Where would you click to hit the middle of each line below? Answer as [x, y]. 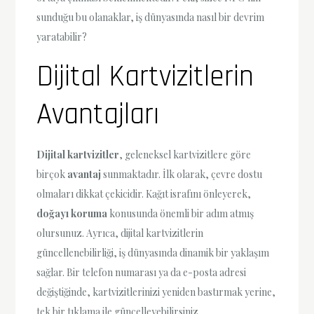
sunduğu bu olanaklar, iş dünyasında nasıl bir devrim [151, 18]
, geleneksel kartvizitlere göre [185, 155]
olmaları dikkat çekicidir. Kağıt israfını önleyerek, [144, 194]
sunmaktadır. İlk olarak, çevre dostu [182, 175]
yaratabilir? [62, 37]
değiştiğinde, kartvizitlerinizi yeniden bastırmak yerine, [156, 292]
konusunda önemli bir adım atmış [181, 214]
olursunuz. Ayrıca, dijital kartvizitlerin [120, 233]
